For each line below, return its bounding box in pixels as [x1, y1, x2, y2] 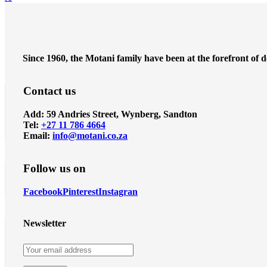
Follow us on [23, 162, 86, 175]
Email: [23, 130, 52, 141]
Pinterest [63, 186, 98, 197]
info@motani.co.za [52, 130, 128, 141]
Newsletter [23, 218, 66, 228]
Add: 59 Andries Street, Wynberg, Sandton [23, 108, 197, 119]
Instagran [98, 186, 138, 197]
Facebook [23, 186, 63, 197]
